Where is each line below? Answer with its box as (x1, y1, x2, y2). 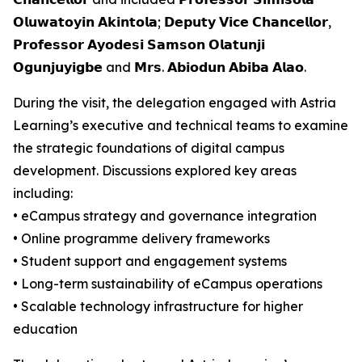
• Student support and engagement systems (13, 253, 287, 269)
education (13, 321, 78, 337)
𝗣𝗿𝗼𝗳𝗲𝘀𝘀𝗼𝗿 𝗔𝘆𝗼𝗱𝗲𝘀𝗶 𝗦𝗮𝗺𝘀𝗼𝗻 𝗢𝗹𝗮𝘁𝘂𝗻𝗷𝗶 (13, 36, 265, 53)
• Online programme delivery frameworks (13, 230, 270, 246)
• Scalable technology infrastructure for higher (13, 298, 303, 314)
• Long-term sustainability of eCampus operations (13, 276, 322, 292)
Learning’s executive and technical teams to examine (13, 117, 348, 133)
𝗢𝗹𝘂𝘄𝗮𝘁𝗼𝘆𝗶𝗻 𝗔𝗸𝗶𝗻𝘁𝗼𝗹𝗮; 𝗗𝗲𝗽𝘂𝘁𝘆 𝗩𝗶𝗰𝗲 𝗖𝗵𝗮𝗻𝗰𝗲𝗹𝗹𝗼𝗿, (13, 14, 331, 30)
